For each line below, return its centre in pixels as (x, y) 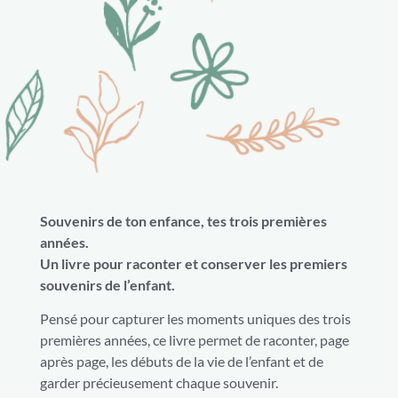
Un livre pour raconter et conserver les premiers (194, 263)
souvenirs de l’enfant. (107, 284)
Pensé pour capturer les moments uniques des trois (195, 319)
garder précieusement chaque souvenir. (159, 383)
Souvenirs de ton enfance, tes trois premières (183, 220)
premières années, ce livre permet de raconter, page (195, 340)
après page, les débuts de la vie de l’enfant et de (182, 362)
